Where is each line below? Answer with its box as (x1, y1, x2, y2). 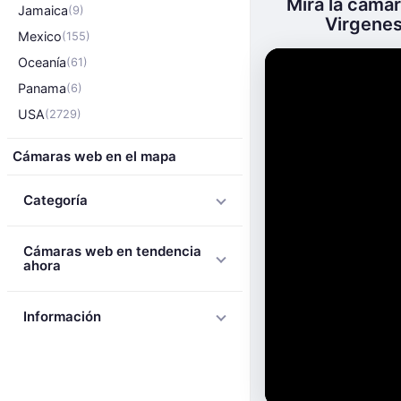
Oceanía (18, 55, 66, 70)
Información (23, 308, 101, 325)
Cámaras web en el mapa (13, 148, 176, 165)
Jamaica (18, 3, 68, 18)
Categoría (23, 192, 88, 209)
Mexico (18, 29, 62, 44)
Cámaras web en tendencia (23, 243, 201, 260)
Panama (18, 81, 66, 96)
